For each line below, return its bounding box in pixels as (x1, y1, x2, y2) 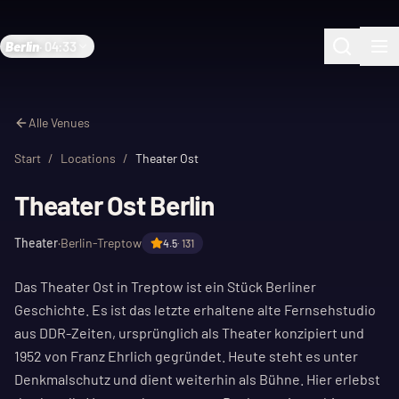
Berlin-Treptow (61, 235, 142, 250)
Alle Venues (28, 115, 90, 130)
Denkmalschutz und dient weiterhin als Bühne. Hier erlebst (14, 370, 380, 387)
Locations (61, 151, 116, 166)
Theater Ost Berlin (14, 189, 215, 221)
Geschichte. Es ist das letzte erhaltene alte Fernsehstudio (14, 301, 376, 318)
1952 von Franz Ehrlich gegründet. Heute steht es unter (14, 347, 358, 364)
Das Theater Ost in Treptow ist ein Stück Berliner (14, 278, 316, 295)
